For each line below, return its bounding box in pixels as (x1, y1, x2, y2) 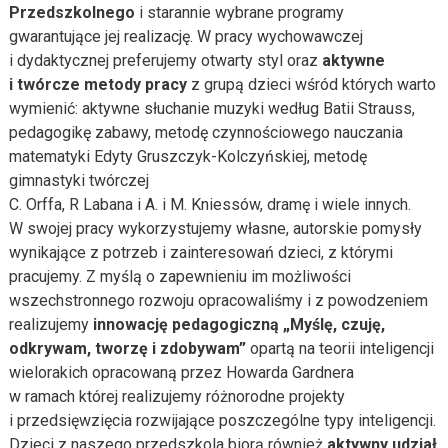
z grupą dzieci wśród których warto (186, 75, 436, 94)
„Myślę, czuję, (282, 315, 385, 334)
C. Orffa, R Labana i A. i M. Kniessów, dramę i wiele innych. (8, 195, 411, 214)
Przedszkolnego (8, 3, 135, 22)
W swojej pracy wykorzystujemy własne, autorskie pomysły (8, 219, 422, 238)
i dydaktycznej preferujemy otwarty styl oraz (8, 51, 322, 70)
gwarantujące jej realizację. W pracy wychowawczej (8, 27, 363, 46)
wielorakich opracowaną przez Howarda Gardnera (8, 363, 354, 382)
